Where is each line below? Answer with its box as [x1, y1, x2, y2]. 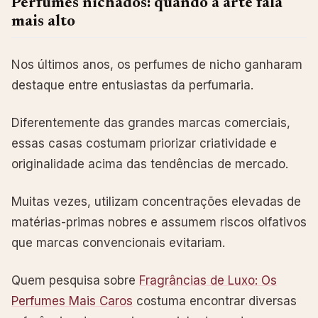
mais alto [11, 13, 75, 30]
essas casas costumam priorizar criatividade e [11, 136, 277, 150]
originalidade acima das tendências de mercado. [11, 156, 288, 171]
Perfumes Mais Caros [11, 293, 133, 308]
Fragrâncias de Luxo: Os [139, 273, 277, 287]
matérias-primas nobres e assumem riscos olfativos [11, 214, 307, 229]
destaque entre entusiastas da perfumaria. [11, 77, 253, 92]
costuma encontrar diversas [133, 293, 297, 308]
